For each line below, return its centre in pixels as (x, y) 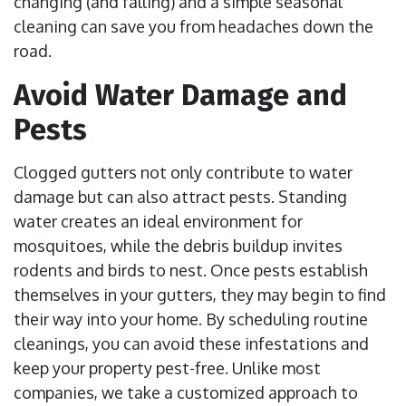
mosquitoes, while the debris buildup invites (178, 246)
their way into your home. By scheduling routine (191, 319)
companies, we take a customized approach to (186, 393)
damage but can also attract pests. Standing (180, 197)
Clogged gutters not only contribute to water (183, 173)
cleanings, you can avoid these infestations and (191, 344)
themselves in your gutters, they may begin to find (200, 295)
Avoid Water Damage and (180, 96)
